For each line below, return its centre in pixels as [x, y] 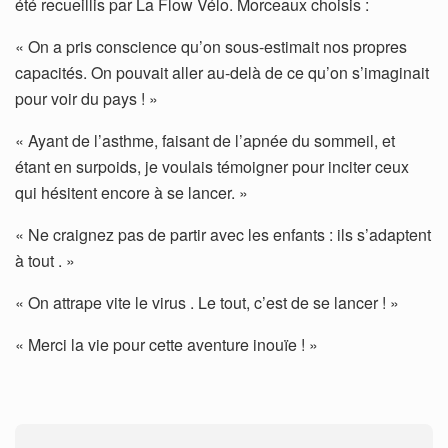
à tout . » [45, 260]
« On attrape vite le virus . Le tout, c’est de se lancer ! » [207, 302]
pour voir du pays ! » [86, 98]
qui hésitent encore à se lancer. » [131, 192]
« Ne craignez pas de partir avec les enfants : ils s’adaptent [223, 234]
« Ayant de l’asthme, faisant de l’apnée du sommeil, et [205, 140]
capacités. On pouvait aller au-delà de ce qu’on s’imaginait [222, 72]
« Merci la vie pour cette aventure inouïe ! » [166, 344]
